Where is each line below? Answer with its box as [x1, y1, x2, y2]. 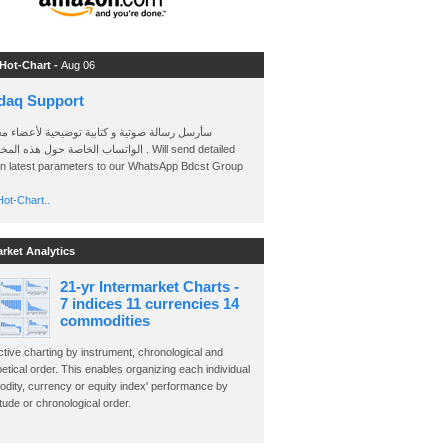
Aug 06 [61, 59, 95, 71]
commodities [60, 312, 150, 329]
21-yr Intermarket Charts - [60, 278, 239, 295]
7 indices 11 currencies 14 [60, 295, 239, 312]
